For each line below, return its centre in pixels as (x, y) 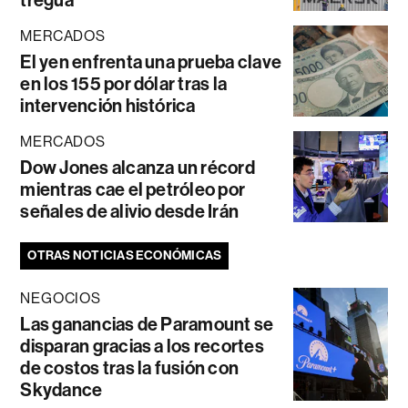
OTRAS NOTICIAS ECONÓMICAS (125, 256)
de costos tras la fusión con (130, 368)
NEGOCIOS (61, 299)
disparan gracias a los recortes (142, 347)
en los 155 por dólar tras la (124, 84)
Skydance (61, 390)
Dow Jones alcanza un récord (138, 168)
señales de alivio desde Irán (130, 212)
